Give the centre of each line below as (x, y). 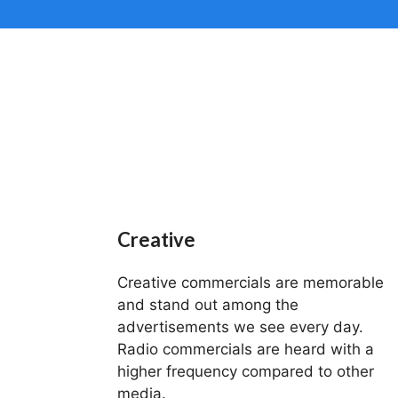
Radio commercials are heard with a (246, 349)
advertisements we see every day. (240, 327)
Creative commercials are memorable (251, 283)
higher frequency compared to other (246, 371)
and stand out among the (208, 305)
